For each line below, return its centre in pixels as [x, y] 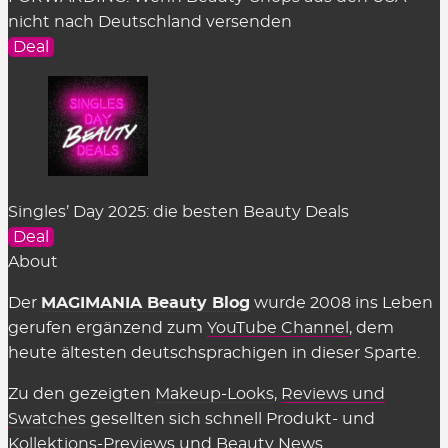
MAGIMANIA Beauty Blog [145, 303]
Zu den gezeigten [81, 394]
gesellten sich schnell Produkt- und [230, 419]
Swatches [47, 419]
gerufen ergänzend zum [107, 328]
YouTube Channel [278, 328]
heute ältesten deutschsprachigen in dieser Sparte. [214, 353]
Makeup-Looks [214, 394]
